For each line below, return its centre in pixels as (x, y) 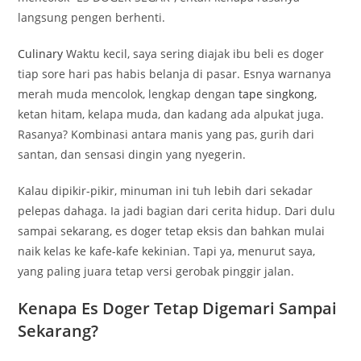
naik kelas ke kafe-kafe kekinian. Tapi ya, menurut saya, (167, 251)
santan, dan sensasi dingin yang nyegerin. (132, 154)
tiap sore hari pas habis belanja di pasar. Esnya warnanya (175, 73)
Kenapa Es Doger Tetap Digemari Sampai (178, 308)
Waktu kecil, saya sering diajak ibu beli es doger (194, 53)
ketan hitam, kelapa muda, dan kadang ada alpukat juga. (171, 114)
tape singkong (277, 93)
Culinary (41, 53)
